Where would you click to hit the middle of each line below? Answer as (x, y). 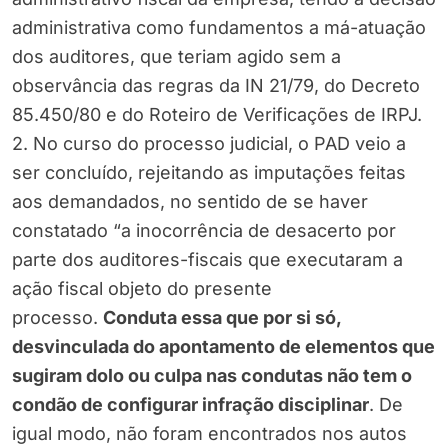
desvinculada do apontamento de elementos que (223, 347)
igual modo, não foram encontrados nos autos (209, 434)
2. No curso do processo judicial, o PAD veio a (209, 144)
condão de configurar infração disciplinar (190, 405)
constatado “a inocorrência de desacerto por (204, 231)
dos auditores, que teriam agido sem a (176, 57)
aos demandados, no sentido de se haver (190, 202)
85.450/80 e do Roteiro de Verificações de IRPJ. (217, 115)
